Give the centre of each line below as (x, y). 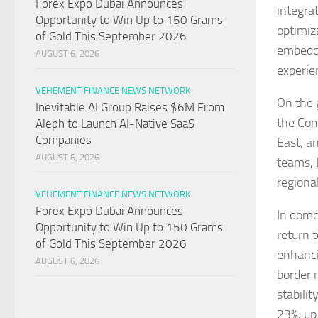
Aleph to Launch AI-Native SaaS (115, 124)
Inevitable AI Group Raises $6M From (130, 108)
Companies (64, 140)
